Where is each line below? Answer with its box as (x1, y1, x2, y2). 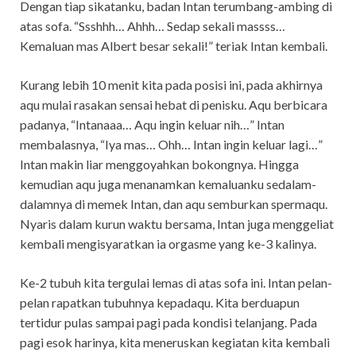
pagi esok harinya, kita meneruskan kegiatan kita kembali (20, 335, 330, 350)
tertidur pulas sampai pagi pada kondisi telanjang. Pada (20, 315, 317, 331)
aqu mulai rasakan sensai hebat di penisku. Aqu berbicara (20, 97, 327, 113)
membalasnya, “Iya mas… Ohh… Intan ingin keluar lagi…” (20, 137, 323, 153)
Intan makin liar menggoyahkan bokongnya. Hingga (20, 157, 299, 172)
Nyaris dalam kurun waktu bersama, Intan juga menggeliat (20, 216, 334, 232)
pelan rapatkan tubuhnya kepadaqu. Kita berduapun (20, 295, 300, 311)
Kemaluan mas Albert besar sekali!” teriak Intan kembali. (20, 38, 327, 54)
